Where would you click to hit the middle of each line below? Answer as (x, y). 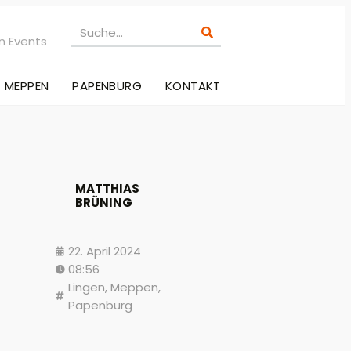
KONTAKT (193, 86)
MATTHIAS (107, 189)
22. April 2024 (105, 251)
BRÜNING (104, 203)
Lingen (87, 288)
